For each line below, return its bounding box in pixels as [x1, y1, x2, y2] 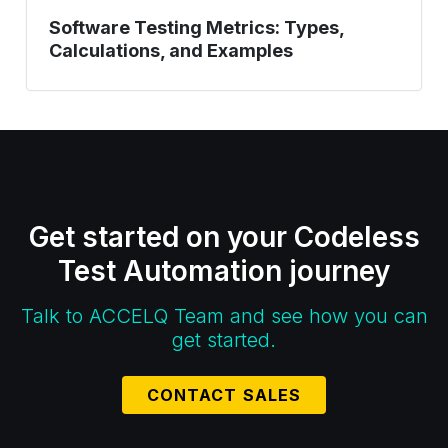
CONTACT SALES [146, 385, 302, 405]
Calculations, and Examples [48, 39, 293, 61]
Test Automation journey [58, 254, 390, 288]
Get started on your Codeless [28, 220, 420, 254]
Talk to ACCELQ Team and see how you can [20, 304, 428, 328]
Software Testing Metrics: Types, [48, 16, 344, 38]
